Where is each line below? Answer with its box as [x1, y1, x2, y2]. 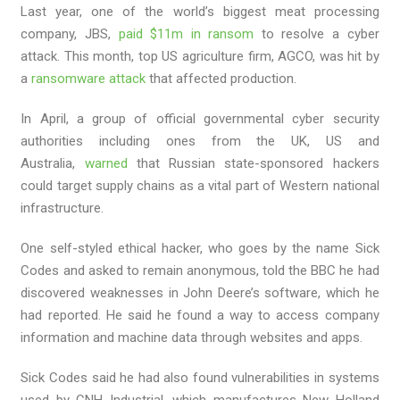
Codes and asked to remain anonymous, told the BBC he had [21, 262, 379, 279]
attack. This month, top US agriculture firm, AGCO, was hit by [21, 48, 379, 65]
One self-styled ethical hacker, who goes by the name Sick [21, 240, 379, 257]
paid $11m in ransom [118, 26, 262, 43]
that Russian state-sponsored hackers [127, 155, 379, 172]
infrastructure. [21, 200, 104, 217]
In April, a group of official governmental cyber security [21, 111, 379, 128]
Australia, [21, 155, 85, 172]
